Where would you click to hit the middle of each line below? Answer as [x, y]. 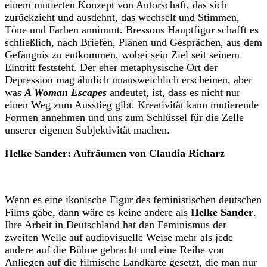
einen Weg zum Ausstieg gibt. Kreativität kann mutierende [132, 105]
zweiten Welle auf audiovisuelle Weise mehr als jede [119, 237]
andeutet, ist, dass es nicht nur [173, 93]
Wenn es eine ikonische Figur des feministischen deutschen [133, 200]
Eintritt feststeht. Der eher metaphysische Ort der [111, 68]
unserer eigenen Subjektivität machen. [87, 130]
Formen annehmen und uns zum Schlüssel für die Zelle [124, 118]
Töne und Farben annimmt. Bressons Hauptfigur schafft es [132, 30]
